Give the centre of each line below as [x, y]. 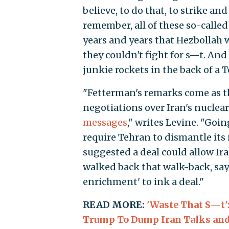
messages [105, 122]
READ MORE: [115, 204]
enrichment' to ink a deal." [144, 181]
